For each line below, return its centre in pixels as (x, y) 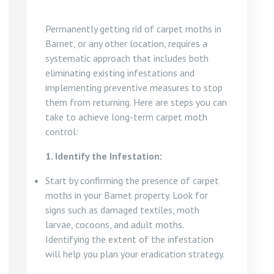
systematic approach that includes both (127, 58)
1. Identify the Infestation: (104, 156)
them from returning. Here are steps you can (136, 102)
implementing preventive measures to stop (134, 87)
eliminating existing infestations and (120, 73)
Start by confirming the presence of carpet (132, 180)
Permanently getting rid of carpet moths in (133, 29)
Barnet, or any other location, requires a (126, 43)
